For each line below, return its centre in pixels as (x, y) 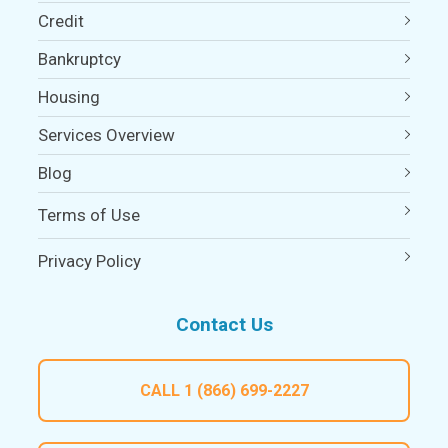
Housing (69, 96)
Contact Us (224, 324)
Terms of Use (89, 214)
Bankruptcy (80, 58)
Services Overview (107, 134)
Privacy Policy (90, 260)
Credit (61, 20)
